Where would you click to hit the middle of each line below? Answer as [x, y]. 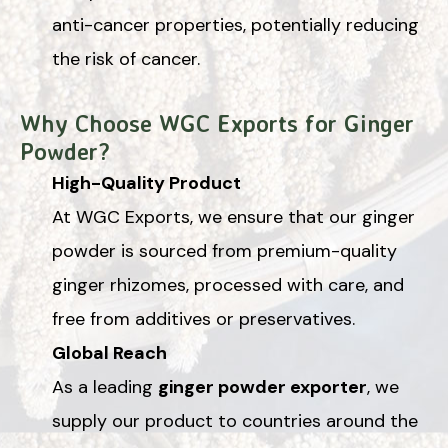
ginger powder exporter [262, 386]
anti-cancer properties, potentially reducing [235, 24]
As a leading [105, 386]
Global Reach [109, 352]
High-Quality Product [146, 182]
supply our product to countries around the [235, 420]
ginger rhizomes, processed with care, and [228, 284]
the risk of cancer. [126, 58]
